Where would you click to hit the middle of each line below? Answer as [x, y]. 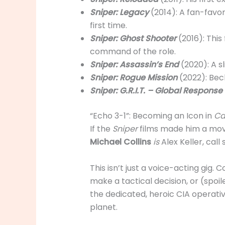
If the [101, 129]
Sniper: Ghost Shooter [133, 39]
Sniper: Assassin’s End [134, 65]
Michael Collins [120, 142]
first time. [108, 26]
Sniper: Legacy [119, 13]
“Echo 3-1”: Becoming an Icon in [152, 116]
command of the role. [133, 52]
